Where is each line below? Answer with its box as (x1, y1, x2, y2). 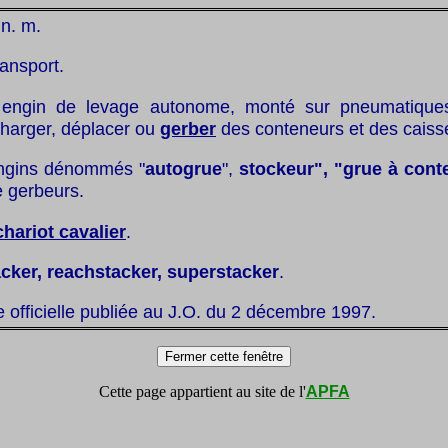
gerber (160, 117, 216, 139)
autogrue (145, 158, 222, 180)
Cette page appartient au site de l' (98, 383, 306, 400)
